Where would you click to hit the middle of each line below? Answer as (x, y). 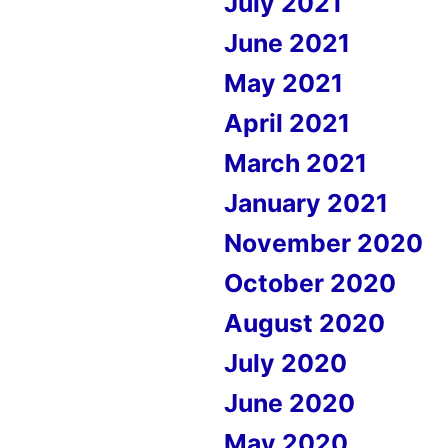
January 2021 (306, 203)
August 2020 (304, 323)
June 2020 (289, 403)
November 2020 (323, 243)
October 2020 (310, 283)
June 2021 (287, 43)
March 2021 (295, 163)
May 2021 (283, 83)
